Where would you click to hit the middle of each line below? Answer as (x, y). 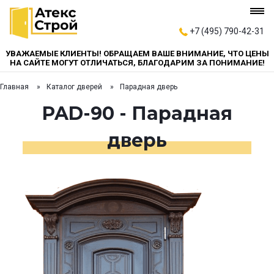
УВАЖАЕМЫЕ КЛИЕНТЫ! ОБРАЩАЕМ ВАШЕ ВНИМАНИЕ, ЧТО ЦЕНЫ (137, 54)
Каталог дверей (74, 87)
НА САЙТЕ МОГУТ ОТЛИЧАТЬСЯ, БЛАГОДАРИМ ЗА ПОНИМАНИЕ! (137, 63)
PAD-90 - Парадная (137, 114)
